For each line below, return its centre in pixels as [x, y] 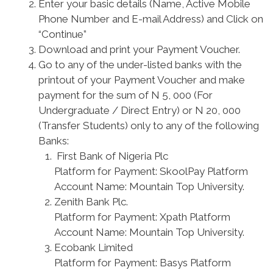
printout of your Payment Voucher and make [142, 80]
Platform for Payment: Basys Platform [142, 263]
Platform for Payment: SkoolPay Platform [151, 171]
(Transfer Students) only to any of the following [149, 126]
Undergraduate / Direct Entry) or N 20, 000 [140, 110]
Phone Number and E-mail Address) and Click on [151, 19]
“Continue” [62, 34]
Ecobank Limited [93, 247]
